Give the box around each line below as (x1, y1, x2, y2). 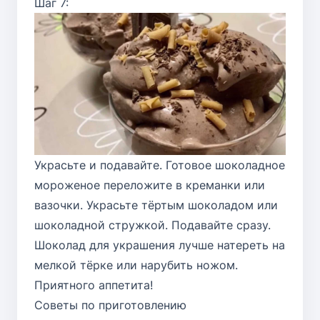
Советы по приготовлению (34, 297, 186, 312)
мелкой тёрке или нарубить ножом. (34, 257, 238, 272)
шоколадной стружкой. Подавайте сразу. (34, 217, 271, 232)
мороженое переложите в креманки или (34, 177, 265, 192)
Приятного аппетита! (34, 277, 153, 292)
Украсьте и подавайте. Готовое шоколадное (34, 157, 285, 172)
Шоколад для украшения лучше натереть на (34, 237, 285, 252)
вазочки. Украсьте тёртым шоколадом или (34, 197, 278, 212)
